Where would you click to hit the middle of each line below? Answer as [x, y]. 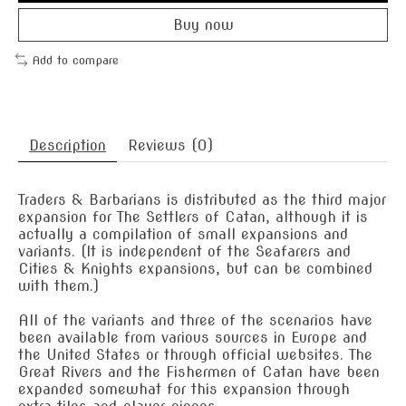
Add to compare [75, 60]
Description [68, 145]
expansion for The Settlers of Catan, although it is [193, 217]
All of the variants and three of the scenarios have [195, 320]
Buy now [203, 25]
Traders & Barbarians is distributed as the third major [202, 199]
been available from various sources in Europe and [193, 337]
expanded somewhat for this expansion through [184, 389]
